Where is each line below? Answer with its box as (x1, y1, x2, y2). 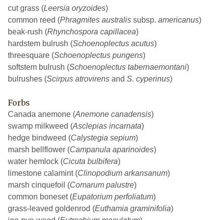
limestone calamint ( (8, 169, 78, 178)
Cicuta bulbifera (63, 157, 118, 166)
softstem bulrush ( (8, 63, 69, 72)
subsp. (131, 16, 158, 25)
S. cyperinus (127, 75, 170, 83)
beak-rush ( (8, 27, 47, 36)
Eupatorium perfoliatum (72, 192, 153, 201)
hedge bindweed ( (8, 134, 71, 142)
